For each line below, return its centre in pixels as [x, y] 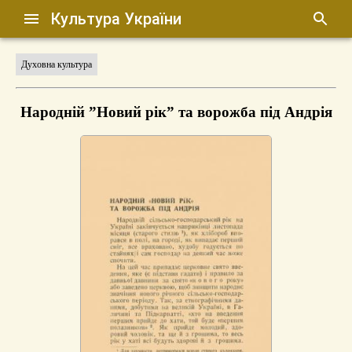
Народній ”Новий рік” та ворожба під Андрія [176, 112]
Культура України [116, 19]
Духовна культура [57, 64]
